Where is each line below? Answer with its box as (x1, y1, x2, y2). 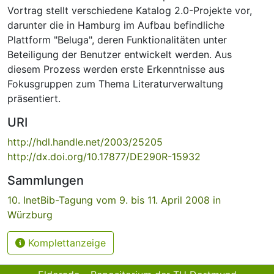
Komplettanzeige (25, 236, 106, 249)
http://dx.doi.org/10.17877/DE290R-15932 (7, 150, 201, 163)
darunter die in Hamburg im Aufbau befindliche (7, 18, 224, 31)
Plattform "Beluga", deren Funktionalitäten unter (7, 33, 227, 46)
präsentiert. (7, 92, 61, 105)
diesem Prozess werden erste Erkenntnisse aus (7, 62, 224, 75)
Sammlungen (7, 172, 84, 188)
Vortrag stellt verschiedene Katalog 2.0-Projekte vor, (7, 4, 252, 17)
